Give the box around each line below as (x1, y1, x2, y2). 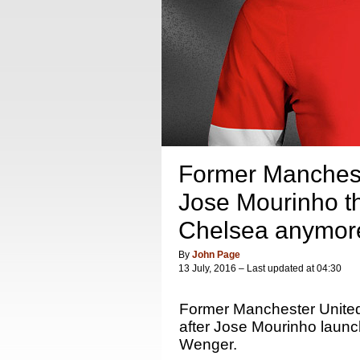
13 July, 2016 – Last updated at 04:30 (178, 263, 342, 274)
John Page (191, 249, 240, 260)
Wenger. (178, 336, 237, 353)
